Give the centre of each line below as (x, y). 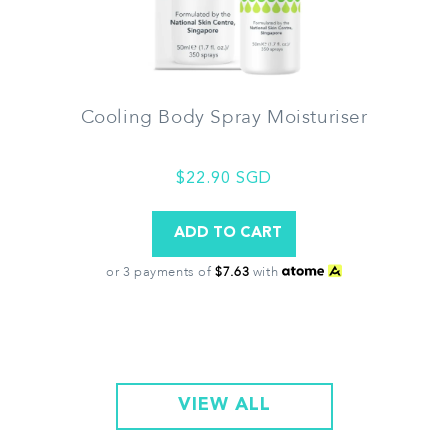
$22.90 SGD (224, 178)
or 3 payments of (161, 272)
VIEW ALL (224, 405)
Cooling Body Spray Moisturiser (224, 116)
